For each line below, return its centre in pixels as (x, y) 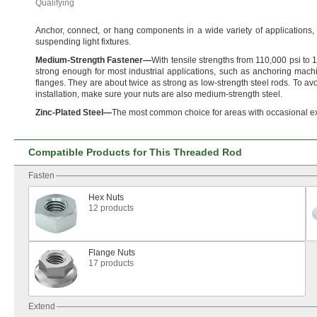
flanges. (51, 83)
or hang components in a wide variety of (183, 30)
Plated (68, 113)
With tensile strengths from (204, 60)
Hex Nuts (106, 197)
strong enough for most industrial (102, 71)
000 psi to (292, 60)
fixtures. (116, 42)
